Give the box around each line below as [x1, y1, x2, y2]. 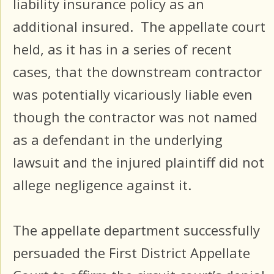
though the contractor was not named [13, 107, 257, 126]
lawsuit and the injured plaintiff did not [13, 152, 264, 171]
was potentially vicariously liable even [13, 84, 253, 103]
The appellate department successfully [13, 221, 260, 240]
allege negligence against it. [13, 175, 191, 194]
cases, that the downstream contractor [13, 62, 262, 81]
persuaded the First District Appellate [13, 243, 250, 262]
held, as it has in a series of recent [13, 39, 232, 58]
